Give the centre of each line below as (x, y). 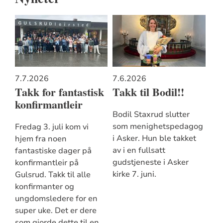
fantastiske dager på (53, 151)
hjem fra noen (41, 139)
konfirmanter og (44, 186)
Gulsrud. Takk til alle (53, 174)
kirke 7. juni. (134, 174)
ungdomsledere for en (56, 198)
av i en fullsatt (139, 150)
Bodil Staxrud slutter (151, 114)
